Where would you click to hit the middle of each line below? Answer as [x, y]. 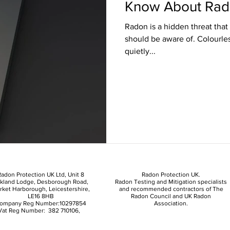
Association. [171, 203]
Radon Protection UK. [171, 174]
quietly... [140, 51]
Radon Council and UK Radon [171, 196]
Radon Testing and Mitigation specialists [171, 181]
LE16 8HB [41, 196]
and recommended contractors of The [171, 189]
